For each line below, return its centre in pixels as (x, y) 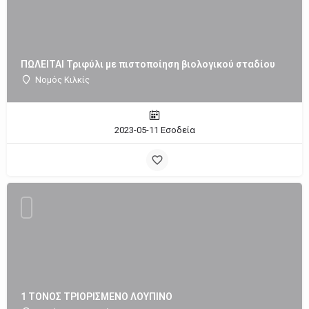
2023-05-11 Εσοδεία (154, 130)
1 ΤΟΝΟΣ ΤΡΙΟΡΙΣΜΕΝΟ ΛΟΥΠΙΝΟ (97, 296)
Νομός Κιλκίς (62, 79)
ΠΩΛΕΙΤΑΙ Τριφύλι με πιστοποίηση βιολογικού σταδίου (148, 64)
